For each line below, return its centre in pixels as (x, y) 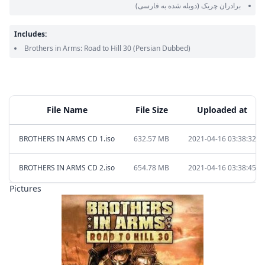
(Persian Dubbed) (162, 48)
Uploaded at (222, 110)
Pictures (25, 188)
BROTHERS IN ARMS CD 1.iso (67, 139)
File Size (151, 110)
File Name (67, 110)
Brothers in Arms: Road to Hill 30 (79, 48)
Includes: (30, 34)
